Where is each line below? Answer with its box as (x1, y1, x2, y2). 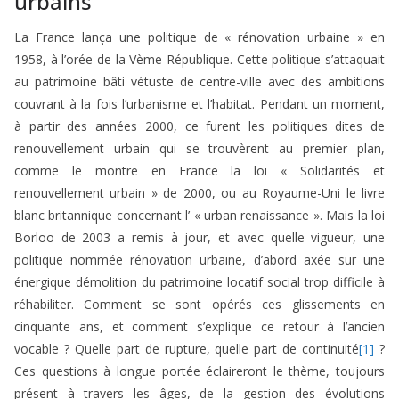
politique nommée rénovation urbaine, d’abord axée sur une (14, 251, 385, 269)
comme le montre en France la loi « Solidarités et (14, 162, 385, 180)
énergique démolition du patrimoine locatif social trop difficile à (14, 273, 385, 291)
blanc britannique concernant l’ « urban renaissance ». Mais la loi (14, 207, 385, 224)
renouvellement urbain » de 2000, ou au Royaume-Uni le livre (14, 184, 385, 202)
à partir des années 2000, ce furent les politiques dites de (14, 118, 385, 135)
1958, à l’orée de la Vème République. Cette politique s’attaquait (14, 51, 385, 69)
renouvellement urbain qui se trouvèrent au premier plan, (14, 140, 385, 158)
